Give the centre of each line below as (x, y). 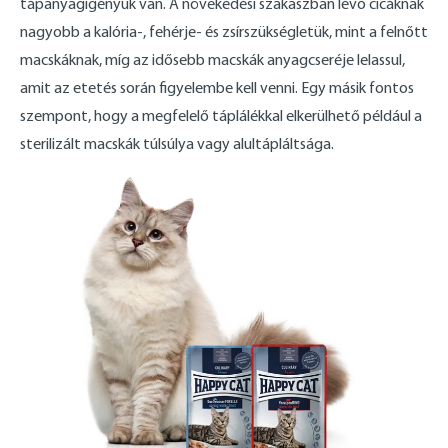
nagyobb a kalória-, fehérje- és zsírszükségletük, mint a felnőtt (224, 31)
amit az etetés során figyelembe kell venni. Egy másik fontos (217, 87)
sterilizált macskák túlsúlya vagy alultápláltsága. (177, 143)
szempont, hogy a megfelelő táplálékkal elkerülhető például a (221, 115)
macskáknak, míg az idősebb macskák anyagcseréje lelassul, (212, 59)
